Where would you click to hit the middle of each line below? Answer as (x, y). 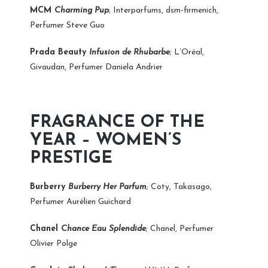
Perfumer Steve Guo (67, 25)
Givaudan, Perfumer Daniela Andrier (96, 67)
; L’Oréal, (187, 52)
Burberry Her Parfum (107, 187)
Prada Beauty (60, 52)
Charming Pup (82, 10)
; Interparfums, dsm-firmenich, (164, 10)
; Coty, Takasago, (179, 187)
